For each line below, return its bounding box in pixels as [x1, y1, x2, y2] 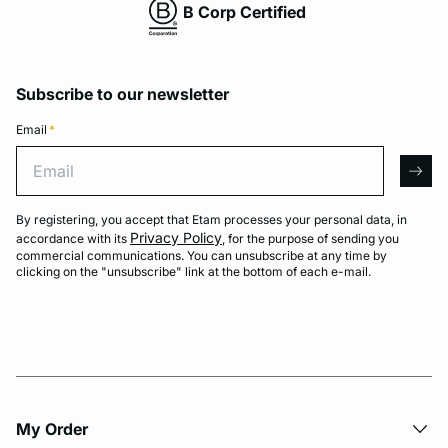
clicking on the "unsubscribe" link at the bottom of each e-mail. [16, 264, 371, 279]
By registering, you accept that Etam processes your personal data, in [16, 212, 407, 227]
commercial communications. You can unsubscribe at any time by [16, 248, 387, 263]
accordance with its [16, 231, 130, 246]
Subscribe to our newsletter [16, 84, 229, 104]
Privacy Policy [130, 229, 222, 246]
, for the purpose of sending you [222, 231, 399, 246]
